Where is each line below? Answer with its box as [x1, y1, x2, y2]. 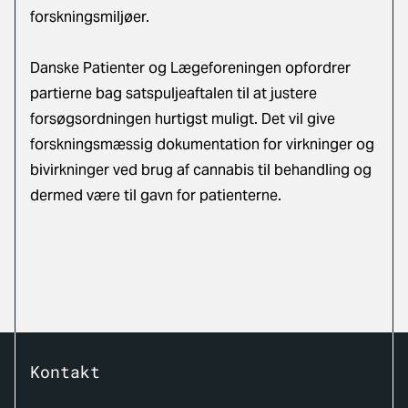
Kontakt [30, 361, 100, 382]
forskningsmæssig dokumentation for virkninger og [30, 135, 374, 154]
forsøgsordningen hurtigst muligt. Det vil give [30, 109, 335, 128]
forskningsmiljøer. [30, 7, 149, 26]
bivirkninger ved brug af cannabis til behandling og [30, 160, 372, 179]
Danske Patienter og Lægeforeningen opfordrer [30, 58, 351, 77]
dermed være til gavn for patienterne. [30, 186, 281, 205]
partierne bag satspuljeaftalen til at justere [30, 84, 317, 103]
